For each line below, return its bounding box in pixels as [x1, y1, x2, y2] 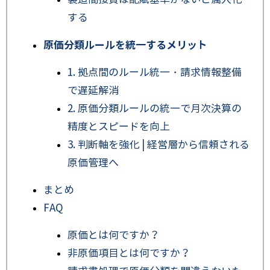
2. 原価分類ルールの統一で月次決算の [67, 102, 242, 116]
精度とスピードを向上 [67, 121, 170, 134]
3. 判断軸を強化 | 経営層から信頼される [67, 139, 250, 152]
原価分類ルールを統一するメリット [43, 39, 210, 52]
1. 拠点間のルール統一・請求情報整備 [67, 66, 242, 80]
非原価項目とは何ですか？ [67, 247, 190, 260]
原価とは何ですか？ [67, 229, 160, 242]
